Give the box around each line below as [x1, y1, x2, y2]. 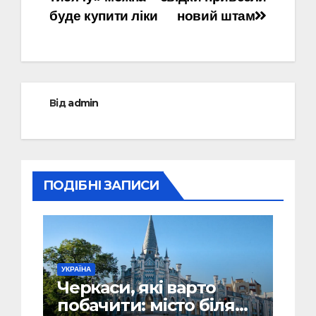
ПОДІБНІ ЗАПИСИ [43, 178, 159, 194]
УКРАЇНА [61, 265, 91, 274]
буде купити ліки [49, 8, 158, 23]
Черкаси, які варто [57, 277, 216, 298]
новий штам [177, 8, 255, 23]
